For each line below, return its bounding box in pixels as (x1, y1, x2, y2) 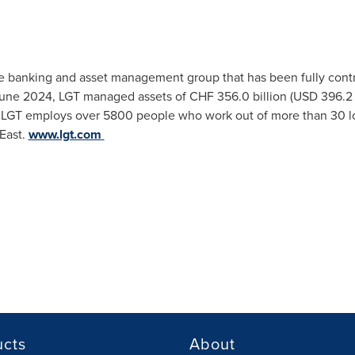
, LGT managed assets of (52, 87, 189, 105)
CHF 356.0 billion (189, 87, 287, 105)
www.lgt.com (28, 125, 101, 143)
